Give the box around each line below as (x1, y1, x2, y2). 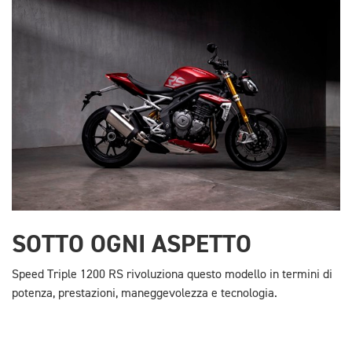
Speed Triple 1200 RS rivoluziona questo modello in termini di (12, 269, 332, 282)
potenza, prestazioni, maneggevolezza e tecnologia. (12, 288, 277, 301)
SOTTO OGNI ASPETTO (12, 229, 251, 261)
